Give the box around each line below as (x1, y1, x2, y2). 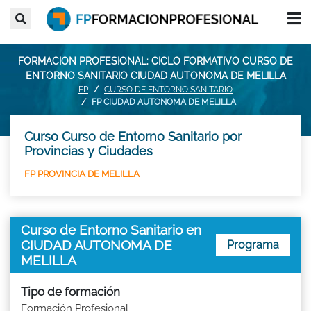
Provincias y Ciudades (24, 143, 153, 158)
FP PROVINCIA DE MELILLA (24, 168, 140, 179)
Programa (227, 237, 279, 251)
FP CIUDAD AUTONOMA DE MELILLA (91, 96, 236, 107)
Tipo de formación (21, 284, 120, 299)
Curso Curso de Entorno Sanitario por (24, 128, 242, 144)
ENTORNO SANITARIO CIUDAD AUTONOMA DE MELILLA (25, 69, 286, 81)
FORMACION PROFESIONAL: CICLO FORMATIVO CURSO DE (18, 55, 293, 67)
